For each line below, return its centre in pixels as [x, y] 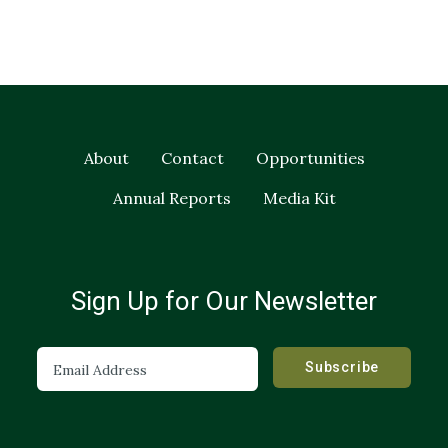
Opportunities [310, 158]
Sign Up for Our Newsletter [224, 301]
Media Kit [299, 198]
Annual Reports [171, 198]
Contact [192, 158]
